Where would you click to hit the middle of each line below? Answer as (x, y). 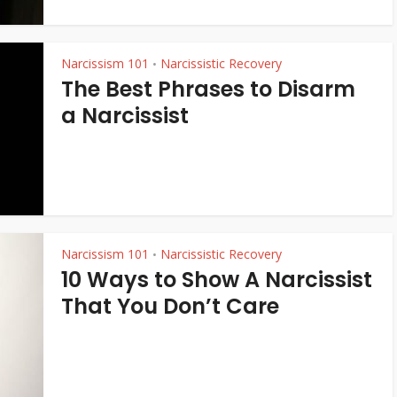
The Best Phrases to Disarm (208, 89)
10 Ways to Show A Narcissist (217, 280)
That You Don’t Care (170, 306)
